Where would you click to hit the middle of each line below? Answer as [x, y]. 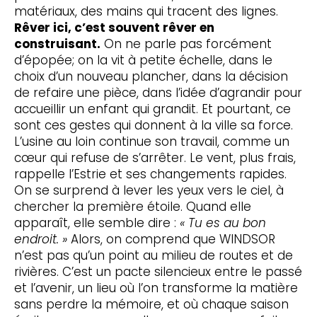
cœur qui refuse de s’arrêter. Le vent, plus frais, [155, 158]
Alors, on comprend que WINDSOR [171, 240]
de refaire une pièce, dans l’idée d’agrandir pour [158, 93]
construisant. [57, 44]
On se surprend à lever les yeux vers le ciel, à [149, 191]
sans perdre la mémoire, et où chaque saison [151, 305]
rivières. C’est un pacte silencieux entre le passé [158, 272]
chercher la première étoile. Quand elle [132, 207]
